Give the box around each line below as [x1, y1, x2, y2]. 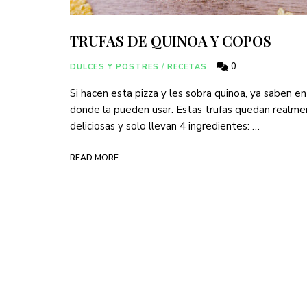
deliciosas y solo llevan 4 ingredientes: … [70, 119, 260, 133]
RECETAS [167, 62, 208, 72]
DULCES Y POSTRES [70, 62, 160, 72]
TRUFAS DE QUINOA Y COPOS [70, 31, 271, 50]
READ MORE [70, 152, 119, 163]
